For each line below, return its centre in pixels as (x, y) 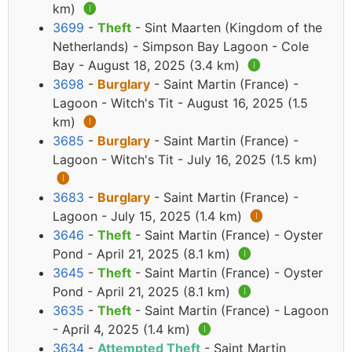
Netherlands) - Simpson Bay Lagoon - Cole (181, 47)
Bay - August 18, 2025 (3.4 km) (148, 66)
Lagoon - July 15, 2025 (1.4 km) (149, 216)
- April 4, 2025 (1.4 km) (123, 330)
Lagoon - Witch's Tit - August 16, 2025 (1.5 (180, 103)
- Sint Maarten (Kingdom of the (227, 28)
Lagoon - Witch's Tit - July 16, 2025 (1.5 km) (185, 160)
